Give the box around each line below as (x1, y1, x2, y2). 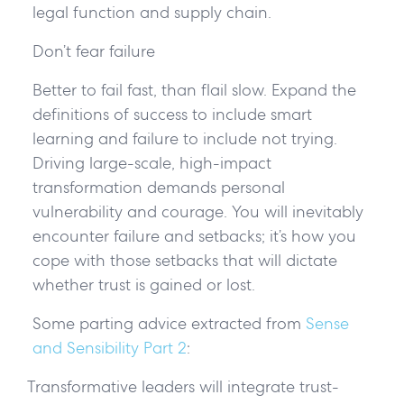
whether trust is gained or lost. (32, 273, 264, 295)
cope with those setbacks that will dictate (32, 249, 337, 271)
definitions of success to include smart (32, 103, 312, 124)
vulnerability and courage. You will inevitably (32, 200, 363, 222)
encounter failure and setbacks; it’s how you (32, 225, 356, 246)
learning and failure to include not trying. (32, 127, 337, 149)
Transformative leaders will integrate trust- (27, 375, 339, 397)
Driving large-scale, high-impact (32, 151, 271, 173)
